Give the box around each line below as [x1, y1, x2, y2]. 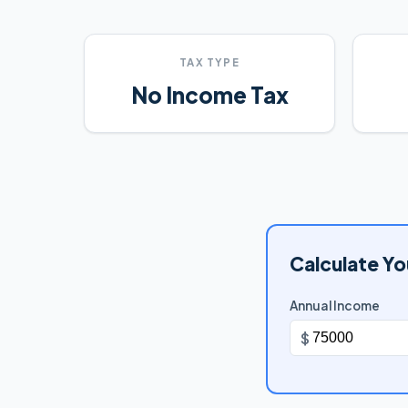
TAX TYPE [179, 56, 240, 70]
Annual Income [290, 298, 380, 314]
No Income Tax [130, 80, 289, 108]
